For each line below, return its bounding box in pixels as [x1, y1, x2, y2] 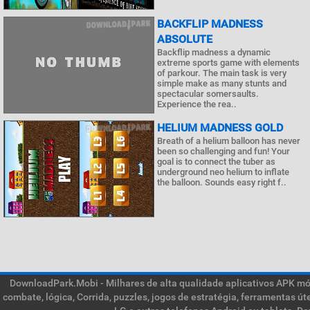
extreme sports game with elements [157, 57, 300, 68]
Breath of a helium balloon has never [157, 136, 300, 146]
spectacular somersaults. [157, 89, 259, 99]
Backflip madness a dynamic [157, 47, 271, 57]
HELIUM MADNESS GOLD [157, 121, 283, 134]
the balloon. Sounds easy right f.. [157, 177, 286, 188]
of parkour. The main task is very [157, 68, 286, 78]
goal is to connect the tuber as [157, 156, 275, 167]
